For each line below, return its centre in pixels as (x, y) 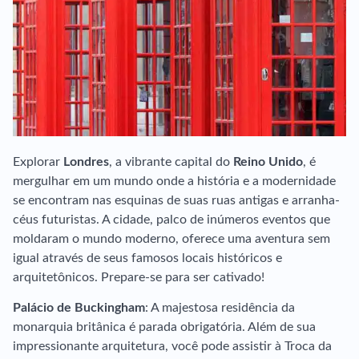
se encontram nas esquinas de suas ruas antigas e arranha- (176, 200)
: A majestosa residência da (220, 308)
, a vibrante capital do (171, 162)
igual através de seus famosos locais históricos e (147, 258)
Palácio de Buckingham (79, 308)
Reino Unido (268, 162)
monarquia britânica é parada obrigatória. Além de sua (164, 327)
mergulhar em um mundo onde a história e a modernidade (174, 181)
